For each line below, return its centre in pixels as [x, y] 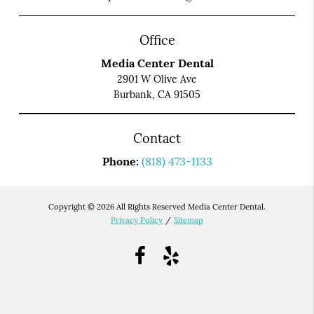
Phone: [122, 162]
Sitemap [189, 220]
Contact [157, 139]
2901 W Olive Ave [157, 80]
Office [157, 41]
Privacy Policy [137, 220]
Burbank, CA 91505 [157, 95]
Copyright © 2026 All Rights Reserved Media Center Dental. [157, 206]
